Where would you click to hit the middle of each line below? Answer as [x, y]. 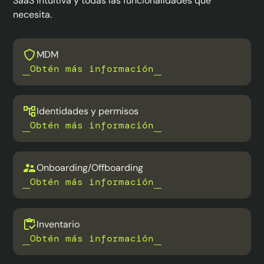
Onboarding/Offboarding [90, 167]
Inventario [58, 224]
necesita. [33, 14]
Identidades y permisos [88, 111]
